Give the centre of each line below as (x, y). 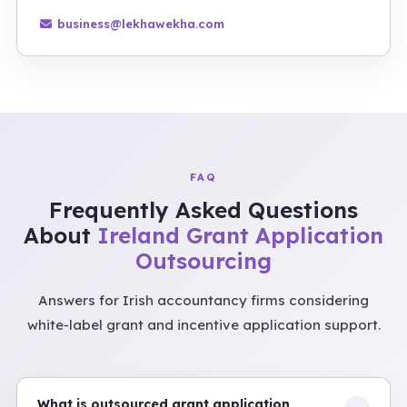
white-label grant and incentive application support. (203, 325)
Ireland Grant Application (240, 235)
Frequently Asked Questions (203, 210)
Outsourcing (203, 261)
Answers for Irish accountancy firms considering (203, 300)
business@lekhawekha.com (141, 24)
